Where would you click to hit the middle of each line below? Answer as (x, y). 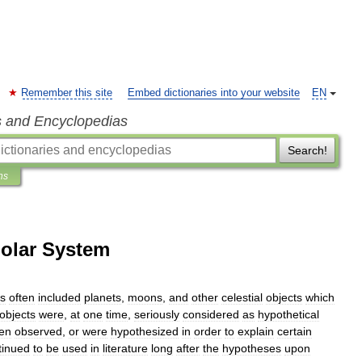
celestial (242, 297)
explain (256, 331)
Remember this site (67, 93)
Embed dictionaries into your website (214, 93)
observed (38, 331)
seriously (157, 314)
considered (211, 314)
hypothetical (288, 314)
